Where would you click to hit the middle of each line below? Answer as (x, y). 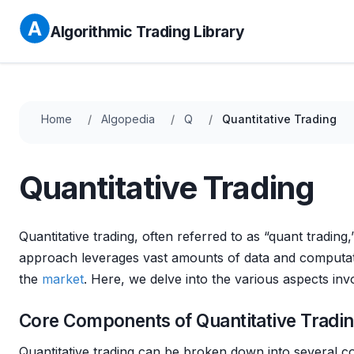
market (63, 279)
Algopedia (128, 119)
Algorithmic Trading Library (148, 31)
